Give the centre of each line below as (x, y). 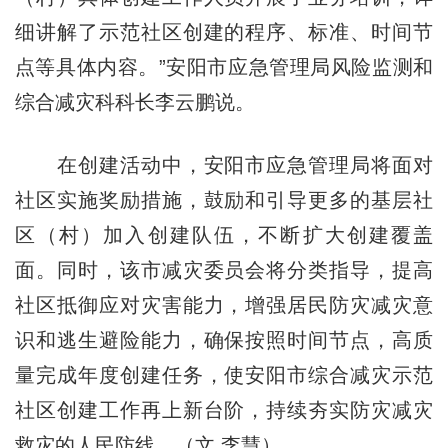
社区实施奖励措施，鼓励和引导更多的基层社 (224, 199)
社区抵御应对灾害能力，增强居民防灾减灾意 (224, 304)
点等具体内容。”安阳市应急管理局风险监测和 (224, 66)
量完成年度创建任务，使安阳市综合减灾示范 (224, 374)
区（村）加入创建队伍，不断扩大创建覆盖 (224, 234)
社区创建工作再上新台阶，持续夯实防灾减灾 (224, 409)
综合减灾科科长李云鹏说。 (134, 101)
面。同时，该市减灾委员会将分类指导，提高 (224, 269)
